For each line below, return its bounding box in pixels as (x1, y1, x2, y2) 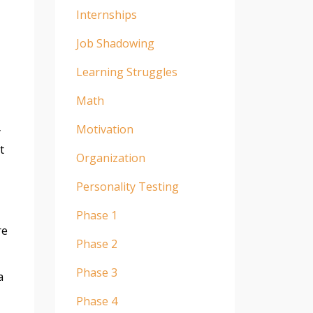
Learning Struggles (75, 64, 177, 80)
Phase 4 (75, 293, 117, 309)
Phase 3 (75, 264, 117, 280)
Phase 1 (75, 207, 117, 223)
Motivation (75, 121, 133, 137)
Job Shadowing (75, 35, 154, 51)
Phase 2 (75, 235, 117, 252)
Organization (75, 150, 145, 166)
